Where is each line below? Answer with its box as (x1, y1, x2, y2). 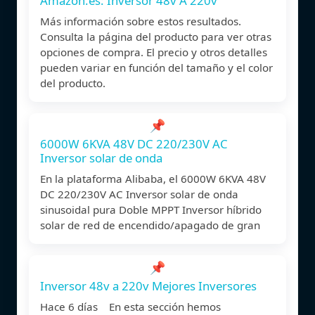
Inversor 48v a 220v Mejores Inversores (40, 277, 257, 294)
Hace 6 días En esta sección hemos (40, 299, 221, 314)
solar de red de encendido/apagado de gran (40, 217, 260, 232)
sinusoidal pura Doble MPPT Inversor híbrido (40, 202, 262, 217)
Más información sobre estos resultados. (40, 13, 241, 28)
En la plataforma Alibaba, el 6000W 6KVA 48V (40, 171, 266, 186)
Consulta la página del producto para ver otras (40, 29, 271, 44)
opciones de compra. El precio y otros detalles (40, 44, 267, 59)
